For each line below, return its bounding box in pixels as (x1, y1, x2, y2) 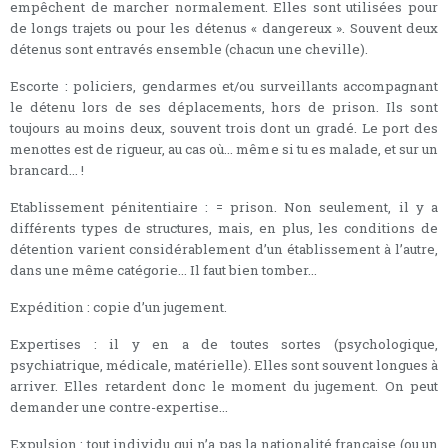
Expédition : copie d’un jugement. (10, 297, 227, 316)
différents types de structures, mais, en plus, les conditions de (10, 218, 438, 237)
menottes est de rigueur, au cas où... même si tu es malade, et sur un (10, 139, 438, 158)
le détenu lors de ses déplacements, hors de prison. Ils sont (10, 97, 438, 116)
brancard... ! (10, 160, 84, 179)
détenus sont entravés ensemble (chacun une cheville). (10, 39, 368, 58)
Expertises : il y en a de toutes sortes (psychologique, (10, 334, 438, 353)
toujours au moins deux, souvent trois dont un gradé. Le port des (10, 118, 438, 137)
